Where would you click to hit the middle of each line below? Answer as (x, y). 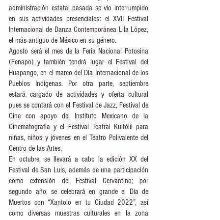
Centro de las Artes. (64, 148)
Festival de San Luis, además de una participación (79, 170)
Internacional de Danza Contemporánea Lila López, (79, 29)
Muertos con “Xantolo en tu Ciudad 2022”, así (79, 202)
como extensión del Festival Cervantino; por (79, 181)
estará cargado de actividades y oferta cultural (79, 94)
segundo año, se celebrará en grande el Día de (79, 192)
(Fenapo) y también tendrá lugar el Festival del (79, 62)
